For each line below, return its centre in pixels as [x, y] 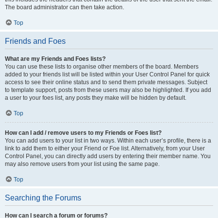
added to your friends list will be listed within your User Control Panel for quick [107, 74]
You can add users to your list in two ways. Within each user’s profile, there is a [108, 141]
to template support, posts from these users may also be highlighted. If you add [108, 90]
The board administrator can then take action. [64, 7]
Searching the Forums [43, 198]
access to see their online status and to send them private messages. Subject [106, 82]
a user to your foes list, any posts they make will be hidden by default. [96, 98]
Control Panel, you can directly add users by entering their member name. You [108, 156]
